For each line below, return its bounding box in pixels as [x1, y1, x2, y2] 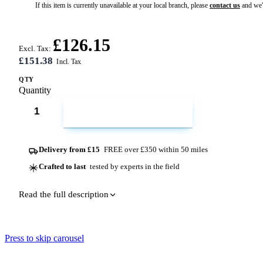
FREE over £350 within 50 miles [102, 145, 208, 154]
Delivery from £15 [39, 145, 100, 154]
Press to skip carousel [5, 233, 84, 244]
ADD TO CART [100, 108, 171, 119]
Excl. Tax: [19, 44, 51, 53]
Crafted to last [39, 161, 86, 171]
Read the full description [19, 190, 109, 200]
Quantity [19, 85, 51, 95]
